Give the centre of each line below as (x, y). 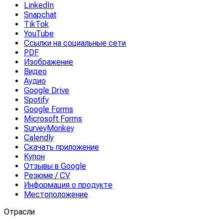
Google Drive (47, 90)
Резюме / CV (47, 175)
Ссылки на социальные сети (75, 43)
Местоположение (56, 194)
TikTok (36, 24)
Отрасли (19, 212)
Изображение (49, 62)
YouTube (39, 34)
